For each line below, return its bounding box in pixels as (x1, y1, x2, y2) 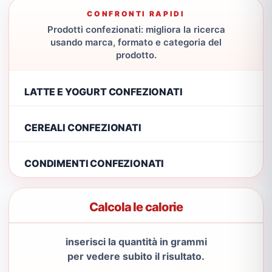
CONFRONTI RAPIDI (87, 9, 185, 18)
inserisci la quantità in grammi (65, 236, 207, 248)
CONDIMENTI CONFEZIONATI (24, 157, 165, 169)
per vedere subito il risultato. (67, 250, 205, 262)
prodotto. (115, 49, 157, 61)
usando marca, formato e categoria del (50, 36, 222, 48)
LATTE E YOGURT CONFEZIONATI (24, 85, 183, 98)
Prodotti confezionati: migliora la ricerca (47, 24, 225, 35)
